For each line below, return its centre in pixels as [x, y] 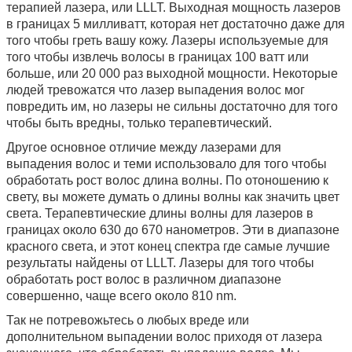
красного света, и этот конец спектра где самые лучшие [168, 247]
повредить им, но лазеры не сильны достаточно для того [172, 107]
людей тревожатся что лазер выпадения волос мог [156, 90]
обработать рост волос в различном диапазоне [144, 280]
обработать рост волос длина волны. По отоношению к [167, 181]
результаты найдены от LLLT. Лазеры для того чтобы [160, 263]
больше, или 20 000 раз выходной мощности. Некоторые [172, 74]
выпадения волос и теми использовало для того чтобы [167, 164]
